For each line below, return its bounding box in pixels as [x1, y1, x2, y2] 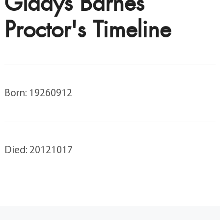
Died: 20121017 [4, 142, 73, 156]
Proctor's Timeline [4, 15, 171, 44]
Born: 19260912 [4, 85, 72, 99]
